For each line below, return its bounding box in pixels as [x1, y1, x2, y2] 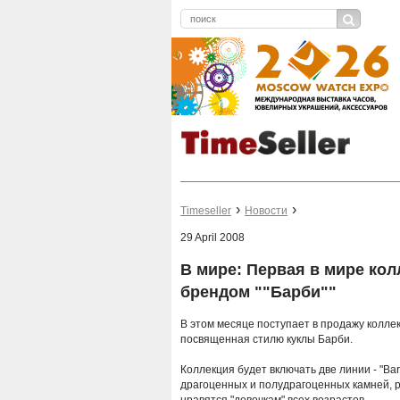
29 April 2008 [180, 231, 245, 245]
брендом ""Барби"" [180, 283, 337, 302]
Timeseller [180, 204, 231, 218]
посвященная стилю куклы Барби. [180, 333, 353, 346]
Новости [245, 204, 287, 218]
